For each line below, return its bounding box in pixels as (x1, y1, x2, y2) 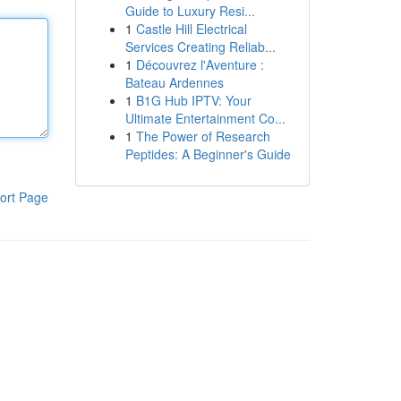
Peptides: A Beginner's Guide (124, 145, 291, 163)
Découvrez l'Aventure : (135, 55, 264, 73)
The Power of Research (135, 127, 270, 145)
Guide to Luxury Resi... (124, 2, 255, 20)
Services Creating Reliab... (124, 38, 276, 55)
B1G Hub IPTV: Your (135, 91, 252, 109)
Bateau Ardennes (124, 73, 224, 91)
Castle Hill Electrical (135, 20, 247, 38)
